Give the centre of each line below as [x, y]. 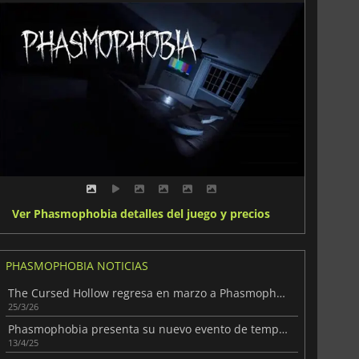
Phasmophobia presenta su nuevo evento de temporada [283, 329]
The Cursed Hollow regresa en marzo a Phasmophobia [280, 292]
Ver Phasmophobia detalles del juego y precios [141, 213]
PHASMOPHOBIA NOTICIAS [77, 265]
